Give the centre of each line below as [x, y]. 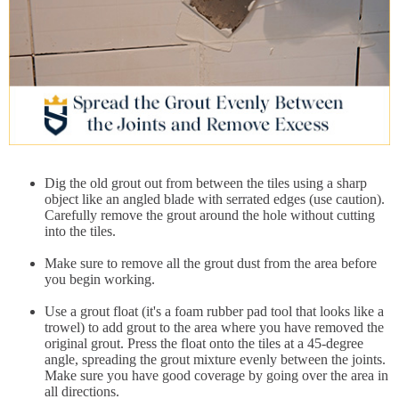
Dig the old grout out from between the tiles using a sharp [206, 183]
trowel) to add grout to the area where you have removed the [214, 327]
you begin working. [100, 279]
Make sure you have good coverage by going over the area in [216, 375]
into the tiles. [80, 231]
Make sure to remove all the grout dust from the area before [211, 263]
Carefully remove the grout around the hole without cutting [210, 215]
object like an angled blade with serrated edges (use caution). [215, 199]
